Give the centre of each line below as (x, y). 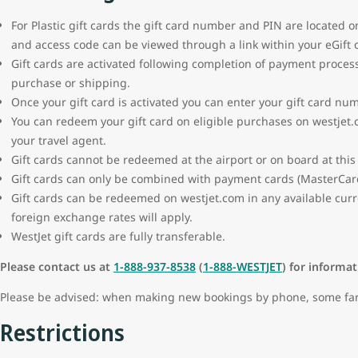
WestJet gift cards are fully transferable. (118, 237)
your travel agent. (59, 141)
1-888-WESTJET (243, 267)
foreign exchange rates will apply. (102, 217)
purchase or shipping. (71, 83)
